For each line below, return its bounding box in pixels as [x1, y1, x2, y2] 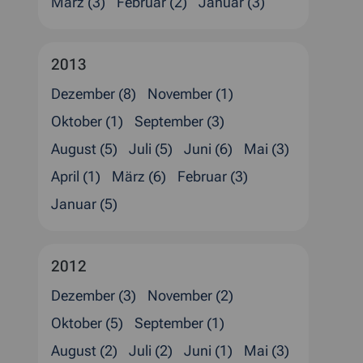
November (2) [147, 287, 233, 304]
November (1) [147, 85, 233, 102]
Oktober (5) [51, 314, 123, 331]
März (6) [112, 168, 166, 185]
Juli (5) [129, 140, 173, 157]
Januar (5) [51, 195, 117, 212]
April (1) [51, 168, 100, 185]
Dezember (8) [51, 85, 136, 102]
